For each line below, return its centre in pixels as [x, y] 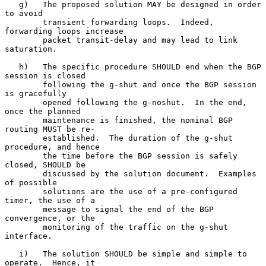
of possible [31, 182]
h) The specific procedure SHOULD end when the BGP [12, 66]
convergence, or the [50, 218]
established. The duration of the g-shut [24, 138]
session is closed [45, 75]
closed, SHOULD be [45, 164]
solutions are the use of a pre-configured [24, 191]
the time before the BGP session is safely [24, 156]
